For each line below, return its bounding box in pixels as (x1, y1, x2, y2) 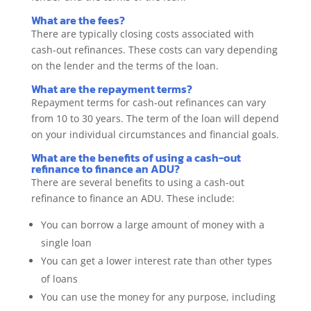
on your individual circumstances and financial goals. (31, 127, 279, 141)
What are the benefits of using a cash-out (31, 149, 241, 166)
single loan (40, 235, 92, 249)
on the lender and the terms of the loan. (31, 58, 219, 72)
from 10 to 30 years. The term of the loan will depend (31, 111, 279, 125)
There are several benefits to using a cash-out (31, 175, 244, 189)
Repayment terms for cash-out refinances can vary (31, 95, 266, 109)
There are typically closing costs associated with (31, 26, 254, 40)
